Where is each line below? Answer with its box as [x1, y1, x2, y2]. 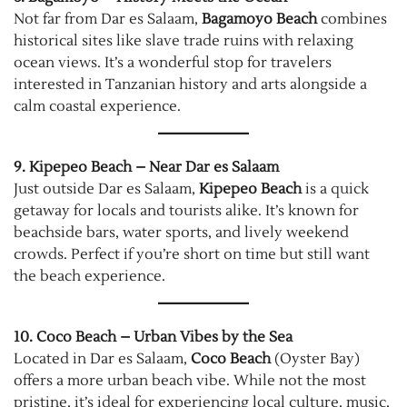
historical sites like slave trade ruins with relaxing [14, 31, 353, 50]
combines [317, 9, 387, 28]
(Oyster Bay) [271, 349, 360, 368]
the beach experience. [14, 266, 165, 285]
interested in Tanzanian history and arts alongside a [14, 74, 367, 94]
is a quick [302, 179, 369, 198]
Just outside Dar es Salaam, [14, 179, 199, 198]
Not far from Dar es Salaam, [14, 9, 202, 28]
